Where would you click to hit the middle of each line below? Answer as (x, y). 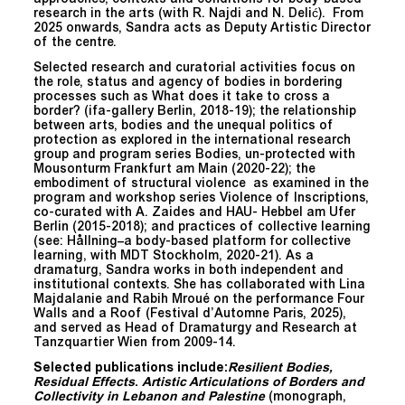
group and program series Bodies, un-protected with (194, 155)
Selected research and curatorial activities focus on (194, 68)
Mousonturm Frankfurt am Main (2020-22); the (174, 170)
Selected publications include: (131, 368)
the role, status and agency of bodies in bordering (188, 83)
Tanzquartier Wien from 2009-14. (137, 343)
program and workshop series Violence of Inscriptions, (201, 198)
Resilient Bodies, (280, 368)
